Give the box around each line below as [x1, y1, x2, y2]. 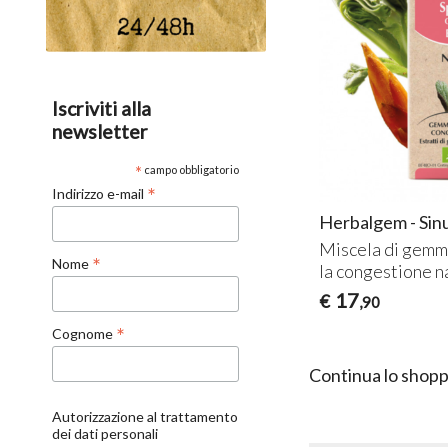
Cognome [52, 325, 117, 343]
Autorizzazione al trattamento [52, 407, 239, 425]
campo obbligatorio [141, 163, 239, 177]
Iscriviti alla [52, 97, 152, 121]
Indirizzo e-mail [52, 185, 148, 203]
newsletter [52, 120, 149, 144]
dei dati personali [52, 424, 159, 442]
